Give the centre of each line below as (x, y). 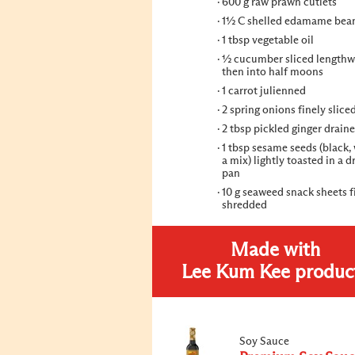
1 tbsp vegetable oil (268, 40)
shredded (244, 205)
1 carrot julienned (264, 91)
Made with (275, 250)
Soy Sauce (264, 342)
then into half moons (273, 72)
